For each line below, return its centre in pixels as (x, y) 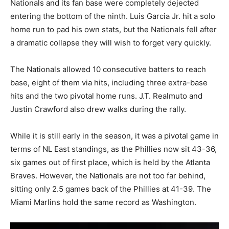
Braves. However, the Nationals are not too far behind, (108, 175)
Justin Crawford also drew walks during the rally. (98, 109)
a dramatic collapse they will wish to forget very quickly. (111, 42)
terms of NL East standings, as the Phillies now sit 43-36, (113, 149)
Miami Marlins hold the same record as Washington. (103, 202)
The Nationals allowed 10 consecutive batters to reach (108, 69)
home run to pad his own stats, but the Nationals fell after (113, 29)
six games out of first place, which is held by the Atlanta (110, 162)
